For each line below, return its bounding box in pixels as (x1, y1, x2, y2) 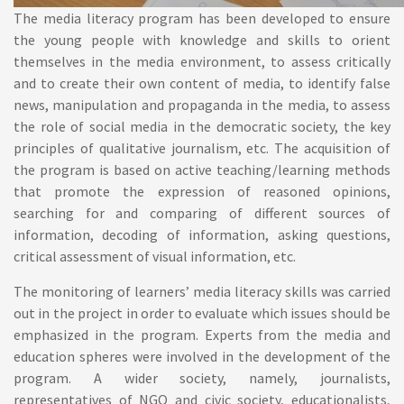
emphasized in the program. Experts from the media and (14, 326, 390, 344)
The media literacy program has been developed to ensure (14, 9, 390, 27)
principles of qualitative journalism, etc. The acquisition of (14, 139, 390, 157)
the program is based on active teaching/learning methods (14, 161, 390, 179)
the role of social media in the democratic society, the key (14, 117, 390, 135)
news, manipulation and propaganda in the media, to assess (14, 96, 390, 114)
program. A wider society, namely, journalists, (14, 369, 390, 387)
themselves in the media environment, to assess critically (14, 52, 390, 70)
